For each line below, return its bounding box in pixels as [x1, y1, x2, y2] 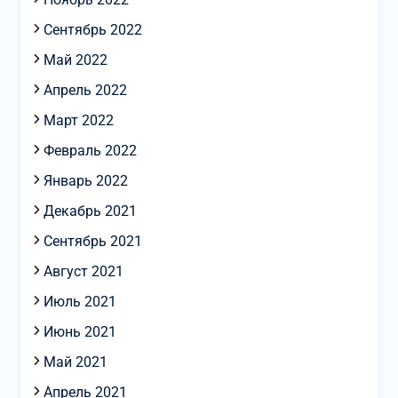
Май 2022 [43, 52, 107, 69]
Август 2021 [43, 263, 123, 281]
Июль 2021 [43, 293, 116, 311]
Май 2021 [43, 354, 107, 371]
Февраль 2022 [43, 142, 137, 160]
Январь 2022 [43, 172, 128, 190]
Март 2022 [43, 112, 114, 130]
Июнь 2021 [43, 323, 116, 341]
